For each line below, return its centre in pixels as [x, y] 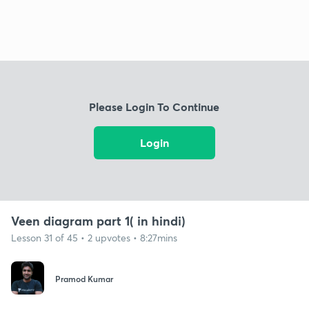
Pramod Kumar [84, 279]
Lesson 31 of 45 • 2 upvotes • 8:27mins [94, 237]
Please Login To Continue [154, 107]
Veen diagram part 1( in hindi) [98, 220]
